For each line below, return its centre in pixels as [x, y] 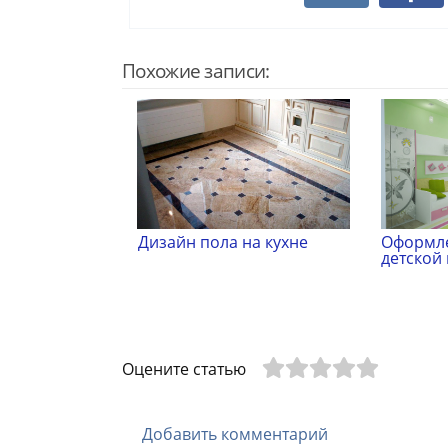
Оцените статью [184, 369]
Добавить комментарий [235, 433]
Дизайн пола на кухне [222, 242]
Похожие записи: [196, 71]
